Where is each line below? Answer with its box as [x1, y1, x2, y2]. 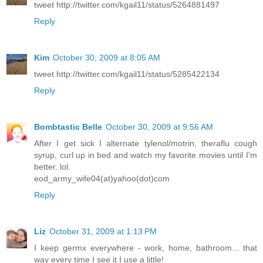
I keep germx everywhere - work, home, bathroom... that [34, 243, 257, 253]
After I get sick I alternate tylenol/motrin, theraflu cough [34, 139, 257, 149]
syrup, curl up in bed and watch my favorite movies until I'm [34, 150, 257, 160]
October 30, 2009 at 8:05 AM [53, 53, 160, 63]
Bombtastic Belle [34, 122, 102, 132]
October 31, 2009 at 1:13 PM [49, 227, 157, 237]
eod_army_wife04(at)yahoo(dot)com [34, 174, 170, 184]
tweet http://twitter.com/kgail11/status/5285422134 [34, 69, 220, 79]
